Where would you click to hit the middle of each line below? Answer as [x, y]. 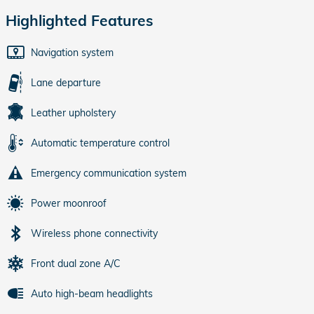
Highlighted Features [80, 20]
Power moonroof [69, 203]
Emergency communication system [109, 173]
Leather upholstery [73, 112]
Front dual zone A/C [76, 263]
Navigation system [72, 52]
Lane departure [66, 82]
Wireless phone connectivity [94, 233]
